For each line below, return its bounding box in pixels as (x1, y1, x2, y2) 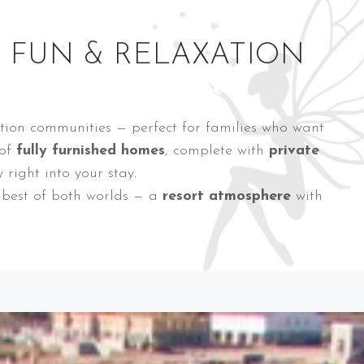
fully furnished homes (15, 143, 165, 159)
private (268, 143, 319, 159)
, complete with (164, 143, 269, 159)
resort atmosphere (162, 188, 291, 205)
